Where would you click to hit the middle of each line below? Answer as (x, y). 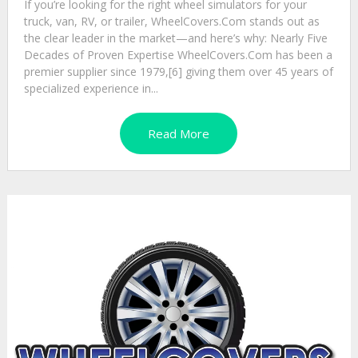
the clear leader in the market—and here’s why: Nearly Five (175, 38)
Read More (179, 134)
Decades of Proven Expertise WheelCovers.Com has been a (178, 55)
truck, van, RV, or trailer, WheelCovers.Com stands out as (171, 22)
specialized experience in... (91, 89)
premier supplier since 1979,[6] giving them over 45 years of (178, 72)
